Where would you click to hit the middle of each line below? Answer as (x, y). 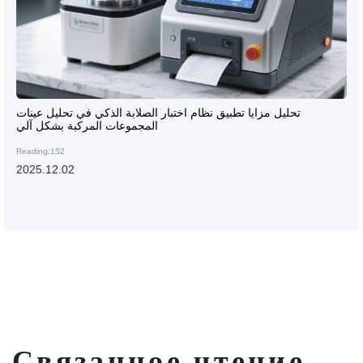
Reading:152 (41, 151)
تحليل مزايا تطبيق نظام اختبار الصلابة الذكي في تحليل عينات (158, 113)
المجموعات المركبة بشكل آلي (87, 126)
